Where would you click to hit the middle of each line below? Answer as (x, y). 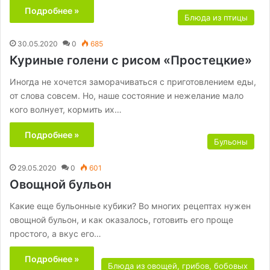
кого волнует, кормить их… (66, 109)
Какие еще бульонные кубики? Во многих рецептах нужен (130, 206)
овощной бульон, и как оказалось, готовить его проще (121, 220)
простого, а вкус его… (55, 234)
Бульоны (231, 142)
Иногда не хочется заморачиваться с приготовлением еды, (133, 82)
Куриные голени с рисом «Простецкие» (131, 60)
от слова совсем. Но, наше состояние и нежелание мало (127, 96)
